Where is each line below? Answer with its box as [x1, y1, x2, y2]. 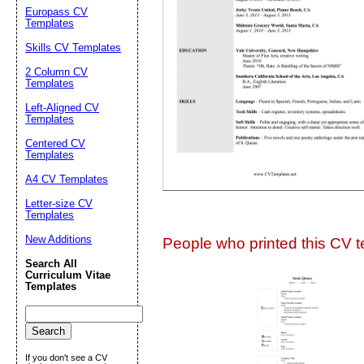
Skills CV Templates [25, 41, 121, 54]
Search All [25, 258, 77, 270]
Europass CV [25, 6, 88, 18]
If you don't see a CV [25, 353, 107, 362]
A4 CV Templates [25, 173, 108, 185]
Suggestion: [262, 7, 327, 22]
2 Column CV [25, 66, 88, 78]
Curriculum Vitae [25, 269, 110, 281]
